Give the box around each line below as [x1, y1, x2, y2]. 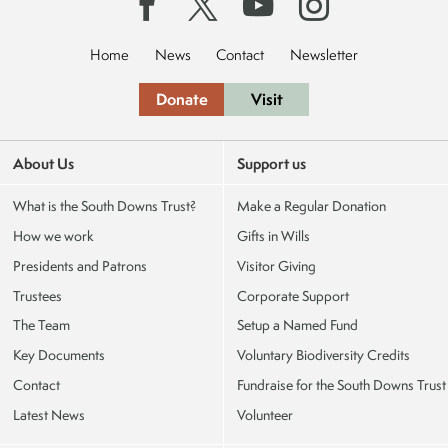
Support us [236, 153, 306, 175]
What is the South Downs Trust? [12, 197, 196, 216]
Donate [155, 87, 208, 110]
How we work [12, 227, 94, 246]
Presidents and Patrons [12, 256, 147, 275]
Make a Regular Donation [236, 197, 386, 216]
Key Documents [12, 346, 105, 365]
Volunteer [236, 405, 293, 424]
